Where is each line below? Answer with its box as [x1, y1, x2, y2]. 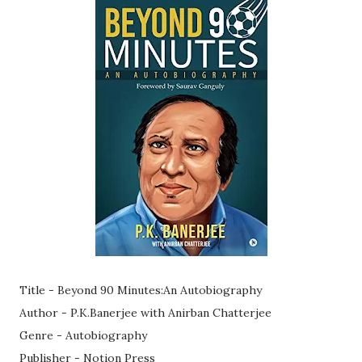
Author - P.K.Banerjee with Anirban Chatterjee [19, 305, 271, 320]
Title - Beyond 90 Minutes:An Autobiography [19, 283, 262, 297]
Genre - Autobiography [19, 328, 147, 343]
